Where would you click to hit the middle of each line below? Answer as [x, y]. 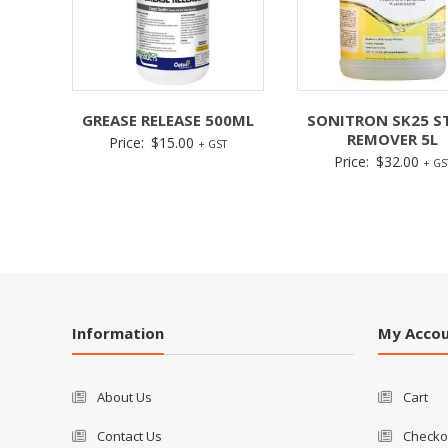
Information [118, 333]
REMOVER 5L [393, 139]
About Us [125, 397]
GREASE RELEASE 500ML [167, 120]
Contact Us [130, 436]
